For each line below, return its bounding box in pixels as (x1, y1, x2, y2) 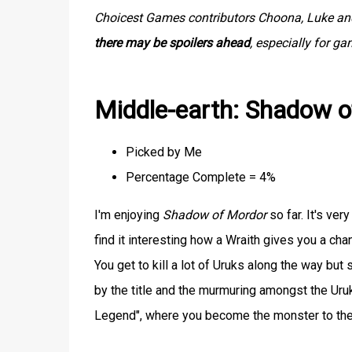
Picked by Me (125, 144, 202, 159)
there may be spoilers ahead (93, 35, 250, 50)
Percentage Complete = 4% (125, 169, 276, 185)
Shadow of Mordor (162, 207, 266, 222)
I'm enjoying (93, 207, 163, 222)
